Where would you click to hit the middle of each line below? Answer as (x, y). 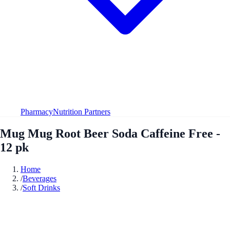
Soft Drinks (41, 187)
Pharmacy (37, 111)
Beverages (40, 178)
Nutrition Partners (82, 111)
